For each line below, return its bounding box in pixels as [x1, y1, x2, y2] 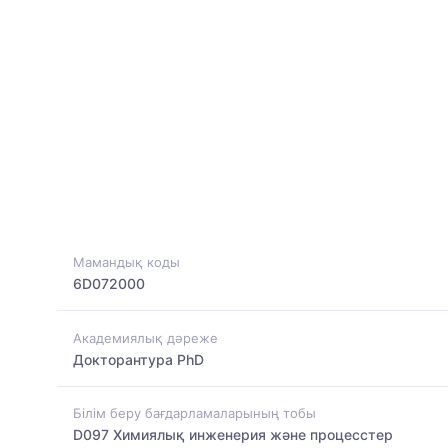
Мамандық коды [73, 254, 180, 271]
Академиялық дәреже [73, 329, 218, 346]
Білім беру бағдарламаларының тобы [73, 404, 316, 421]
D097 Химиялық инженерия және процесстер [73, 425, 393, 443]
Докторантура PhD [73, 350, 204, 368]
